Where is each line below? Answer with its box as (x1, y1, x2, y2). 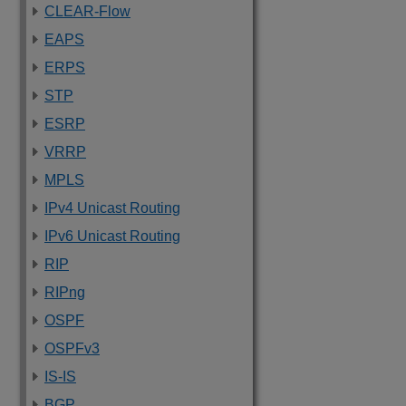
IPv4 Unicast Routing (44, 200, 180, 216)
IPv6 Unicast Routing (44, 228, 180, 244)
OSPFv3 (44, 341, 100, 356)
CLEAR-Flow (44, 4, 130, 19)
